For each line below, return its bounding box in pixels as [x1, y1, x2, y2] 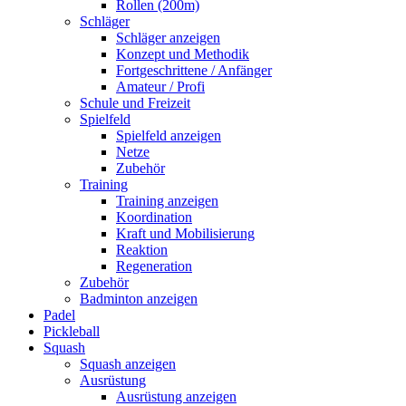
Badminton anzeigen [80, 291, 198, 306]
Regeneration [116, 258, 192, 274]
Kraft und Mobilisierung [116, 226, 255, 241]
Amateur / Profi [116, 79, 205, 94]
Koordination [116, 209, 192, 225]
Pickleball [43, 324, 100, 339]
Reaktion [116, 242, 168, 257]
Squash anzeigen [80, 356, 176, 372]
